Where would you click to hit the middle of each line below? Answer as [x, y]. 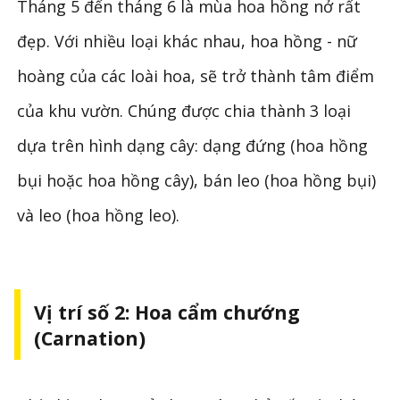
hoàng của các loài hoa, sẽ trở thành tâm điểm [196, 76]
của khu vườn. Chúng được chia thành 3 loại [184, 111]
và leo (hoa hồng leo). [99, 216]
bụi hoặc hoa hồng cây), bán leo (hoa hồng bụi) [197, 181]
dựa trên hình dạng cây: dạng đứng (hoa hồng [193, 146]
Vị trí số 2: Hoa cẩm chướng [167, 312]
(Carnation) [89, 338]
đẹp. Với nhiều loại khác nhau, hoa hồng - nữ [187, 42]
